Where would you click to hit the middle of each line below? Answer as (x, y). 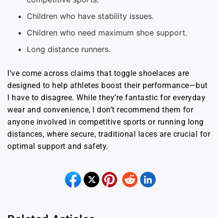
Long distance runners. (69, 49)
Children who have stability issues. (90, 16)
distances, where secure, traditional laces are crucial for (109, 134)
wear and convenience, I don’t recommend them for (100, 110)
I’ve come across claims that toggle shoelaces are (98, 73)
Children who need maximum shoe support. (107, 33)
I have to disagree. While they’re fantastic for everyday (106, 98)
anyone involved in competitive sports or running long (106, 122)
